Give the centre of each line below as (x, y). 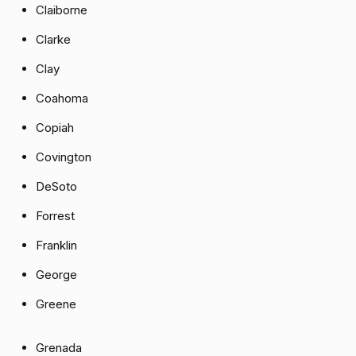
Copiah (55, 128)
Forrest (55, 216)
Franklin (56, 246)
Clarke (53, 40)
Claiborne (62, 10)
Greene (56, 304)
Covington (64, 157)
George (56, 275)
